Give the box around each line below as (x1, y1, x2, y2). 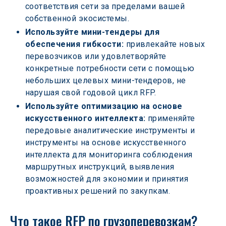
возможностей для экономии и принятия (25, 174, 191, 184)
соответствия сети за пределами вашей (25, 2, 187, 11)
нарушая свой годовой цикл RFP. (25, 88, 156, 97)
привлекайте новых (124, 39, 208, 49)
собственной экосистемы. (25, 14, 130, 23)
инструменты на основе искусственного (25, 138, 189, 147)
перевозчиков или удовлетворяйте (25, 51, 169, 61)
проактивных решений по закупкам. (25, 186, 171, 196)
